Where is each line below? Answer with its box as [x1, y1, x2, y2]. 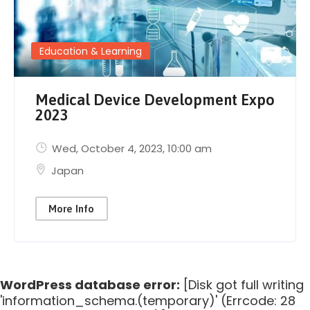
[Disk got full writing [180, 275, 304, 293]
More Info [48, 202, 94, 215]
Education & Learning [39, 44, 142, 58]
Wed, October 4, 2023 [52, 140, 163, 156]
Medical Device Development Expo [35, 90, 275, 109]
